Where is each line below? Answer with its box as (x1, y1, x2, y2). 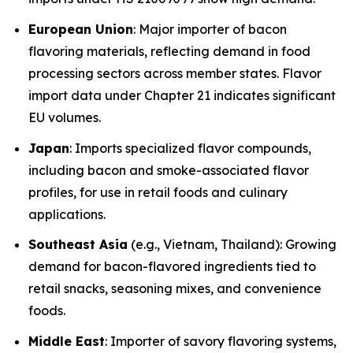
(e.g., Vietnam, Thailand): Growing (128, 236, 336, 253)
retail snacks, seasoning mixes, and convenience (28, 281, 321, 297)
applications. (28, 206, 106, 222)
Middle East (28, 333, 105, 349)
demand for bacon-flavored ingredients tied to (28, 258, 316, 275)
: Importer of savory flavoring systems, (105, 333, 336, 349)
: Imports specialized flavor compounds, (69, 139, 311, 156)
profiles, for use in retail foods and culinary (28, 184, 288, 200)
